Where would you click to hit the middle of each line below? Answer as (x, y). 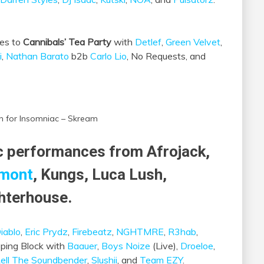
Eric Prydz (46, 231)
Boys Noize (126, 245)
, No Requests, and (166, 56)
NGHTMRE (140, 231)
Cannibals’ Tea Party (67, 42)
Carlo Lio (108, 56)
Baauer (82, 245)
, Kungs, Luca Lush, (100, 174)
